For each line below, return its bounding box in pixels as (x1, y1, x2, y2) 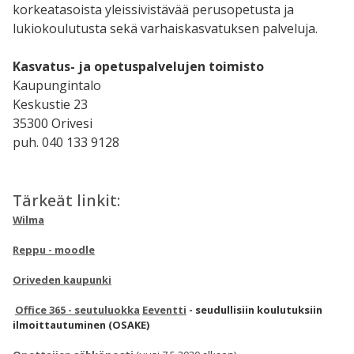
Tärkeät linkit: (13, 189, 120, 211)
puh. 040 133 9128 (13, 133, 119, 151)
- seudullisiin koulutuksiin (186, 303, 322, 318)
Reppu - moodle (13, 243, 95, 258)
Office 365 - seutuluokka (15, 303, 140, 318)
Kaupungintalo (13, 76, 101, 94)
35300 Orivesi (13, 114, 92, 132)
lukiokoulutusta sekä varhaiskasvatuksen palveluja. (13, 19, 318, 37)
